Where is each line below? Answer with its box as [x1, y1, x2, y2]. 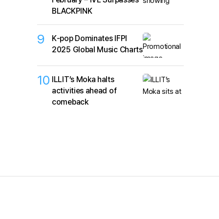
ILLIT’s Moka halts [52, 74, 114, 84]
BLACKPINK [52, 6, 92, 16]
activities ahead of [52, 86, 117, 95]
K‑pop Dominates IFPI [52, 34, 127, 44]
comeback [52, 97, 88, 107]
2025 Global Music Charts [52, 45, 143, 55]
